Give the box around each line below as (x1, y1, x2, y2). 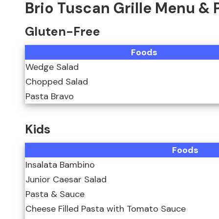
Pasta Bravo (25, 90, 74, 103)
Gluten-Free (25, 23, 100, 40)
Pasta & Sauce (25, 188, 85, 200)
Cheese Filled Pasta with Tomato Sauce (25, 203, 186, 215)
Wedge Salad (25, 61, 79, 73)
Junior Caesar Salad (25, 174, 107, 186)
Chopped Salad (25, 76, 88, 88)
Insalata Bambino (25, 159, 95, 171)
